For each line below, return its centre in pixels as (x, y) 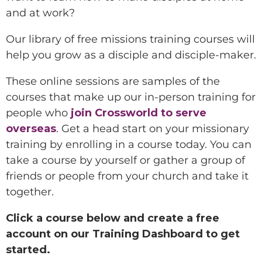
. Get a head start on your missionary (153, 129)
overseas (31, 129)
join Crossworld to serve (139, 113)
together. (30, 192)
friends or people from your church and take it (127, 176)
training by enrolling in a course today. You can (129, 144)
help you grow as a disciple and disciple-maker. (131, 55)
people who (38, 113)
